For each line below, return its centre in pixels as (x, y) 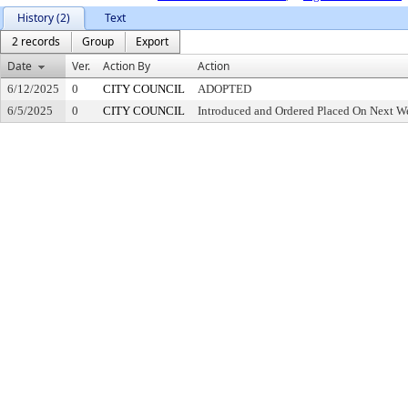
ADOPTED (224, 89)
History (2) (44, 18)
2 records (36, 41)
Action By (127, 66)
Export (152, 41)
